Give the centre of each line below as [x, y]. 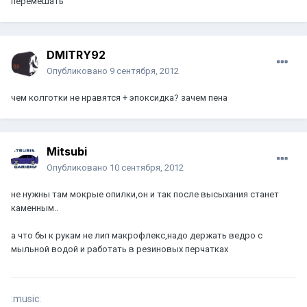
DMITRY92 [76, 55]
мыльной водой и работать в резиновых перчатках [120, 249]
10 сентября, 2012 [147, 168]
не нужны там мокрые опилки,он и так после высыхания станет [145, 195]
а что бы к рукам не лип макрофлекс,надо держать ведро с [137, 236]
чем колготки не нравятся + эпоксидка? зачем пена [119, 98]
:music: [26, 299]
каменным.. [35, 208]
